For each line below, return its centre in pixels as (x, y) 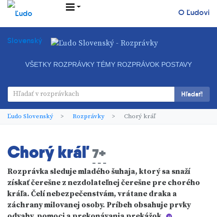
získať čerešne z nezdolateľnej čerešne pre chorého (104, 183)
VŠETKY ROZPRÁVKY (60, 65)
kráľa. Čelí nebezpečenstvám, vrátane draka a (92, 194)
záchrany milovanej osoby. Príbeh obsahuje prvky (99, 205)
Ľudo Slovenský (30, 116)
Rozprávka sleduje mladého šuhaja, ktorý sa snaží (99, 171)
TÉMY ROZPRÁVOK (128, 65)
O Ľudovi (194, 12)
